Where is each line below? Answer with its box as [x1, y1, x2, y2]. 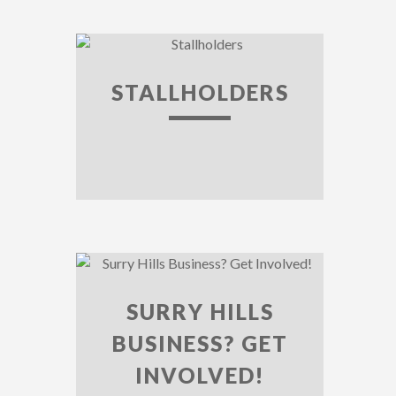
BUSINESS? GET [111, 331, 288, 356]
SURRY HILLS [126, 299, 274, 324]
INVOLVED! [135, 362, 264, 388]
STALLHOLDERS [110, 80, 289, 105]
